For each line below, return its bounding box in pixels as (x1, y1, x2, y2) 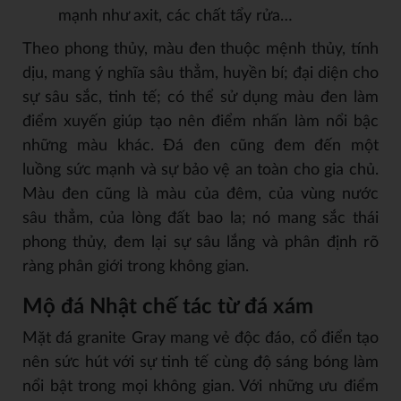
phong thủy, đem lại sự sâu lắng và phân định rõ (22, 234, 379, 251)
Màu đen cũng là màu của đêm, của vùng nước (22, 185, 379, 202)
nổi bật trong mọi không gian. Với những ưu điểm (22, 378, 379, 395)
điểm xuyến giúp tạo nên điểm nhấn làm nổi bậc (22, 113, 379, 130)
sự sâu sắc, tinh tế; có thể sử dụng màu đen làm (22, 89, 379, 106)
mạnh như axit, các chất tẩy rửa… (58, 7, 293, 24)
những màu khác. (22, 137, 164, 154)
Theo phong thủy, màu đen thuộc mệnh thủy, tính (22, 40, 379, 57)
